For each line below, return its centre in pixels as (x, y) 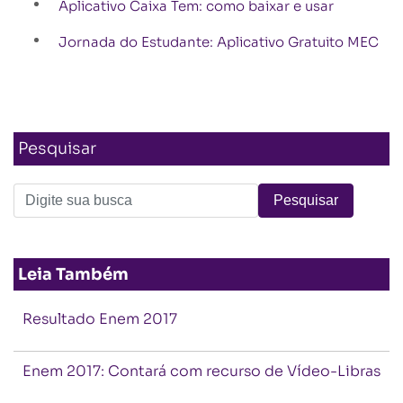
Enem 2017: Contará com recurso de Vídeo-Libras (201, 371)
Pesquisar (57, 148)
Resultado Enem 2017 (100, 319)
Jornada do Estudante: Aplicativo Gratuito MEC (219, 42)
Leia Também (73, 274)
